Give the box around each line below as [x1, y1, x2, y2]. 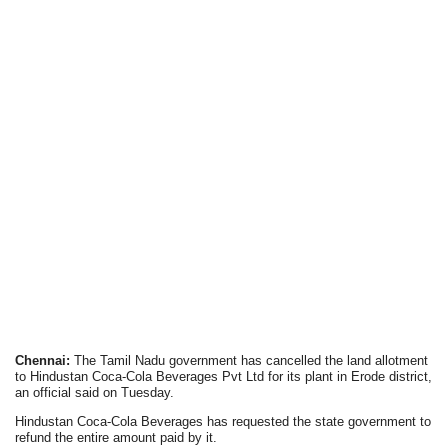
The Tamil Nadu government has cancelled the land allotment [70, 353, 429, 368]
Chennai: [15, 353, 71, 368]
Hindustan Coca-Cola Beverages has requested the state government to [15, 414, 432, 429]
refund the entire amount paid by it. [15, 430, 218, 445]
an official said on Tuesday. [15, 385, 175, 400]
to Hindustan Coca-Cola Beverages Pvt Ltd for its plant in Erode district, [15, 369, 433, 384]
